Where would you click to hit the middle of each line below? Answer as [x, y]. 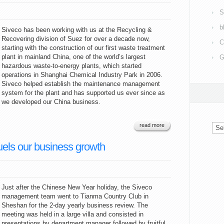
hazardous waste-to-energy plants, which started [71, 66]
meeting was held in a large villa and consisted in [72, 214]
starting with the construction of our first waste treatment [83, 48]
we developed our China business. [51, 102]
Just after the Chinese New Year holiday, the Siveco [77, 187]
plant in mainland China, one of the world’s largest [73, 57]
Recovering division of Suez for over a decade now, [76, 39]
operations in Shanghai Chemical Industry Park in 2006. [82, 75]
